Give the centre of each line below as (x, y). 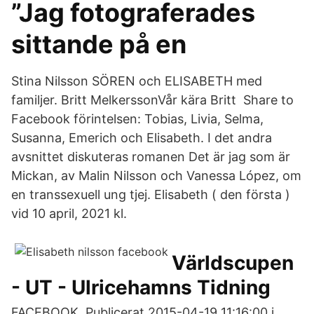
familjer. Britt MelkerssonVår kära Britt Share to (152, 100)
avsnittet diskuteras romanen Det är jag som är (151, 157)
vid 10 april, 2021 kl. (69, 213)
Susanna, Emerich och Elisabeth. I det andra (142, 138)
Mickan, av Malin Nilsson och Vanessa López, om (156, 176)
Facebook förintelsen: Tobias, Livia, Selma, (137, 119)
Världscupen (233, 263)
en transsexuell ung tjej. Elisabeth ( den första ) (151, 194)
